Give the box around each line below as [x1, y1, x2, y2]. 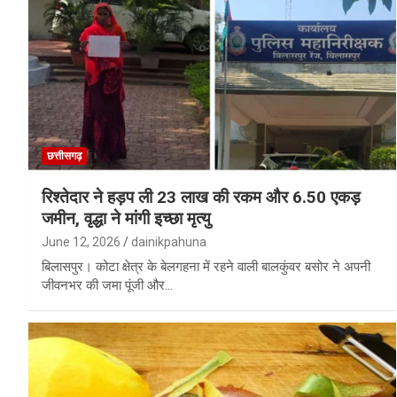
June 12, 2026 [42, 234, 121, 249]
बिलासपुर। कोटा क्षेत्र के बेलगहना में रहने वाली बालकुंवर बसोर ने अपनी [42, 258, 370, 275]
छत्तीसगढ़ [47, 149, 82, 162]
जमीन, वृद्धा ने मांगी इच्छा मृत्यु [42, 207, 211, 229]
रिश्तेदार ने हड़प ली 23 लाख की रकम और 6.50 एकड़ [42, 186, 361, 207]
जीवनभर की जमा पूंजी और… [42, 276, 173, 293]
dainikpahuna [131, 234, 206, 249]
